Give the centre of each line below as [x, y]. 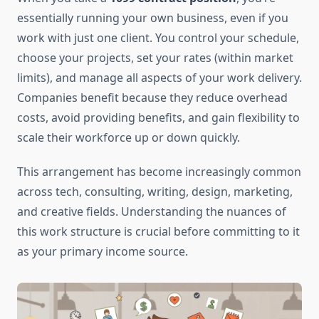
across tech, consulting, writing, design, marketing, [155, 192]
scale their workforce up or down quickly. [129, 138]
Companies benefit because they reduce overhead [152, 98]
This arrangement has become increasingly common [159, 172]
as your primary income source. [103, 252]
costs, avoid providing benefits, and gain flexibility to [158, 118]
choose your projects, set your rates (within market [155, 58]
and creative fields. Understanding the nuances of [152, 212]
